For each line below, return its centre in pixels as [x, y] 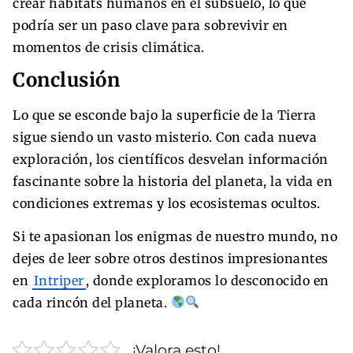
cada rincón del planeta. [92, 302]
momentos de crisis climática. [109, 47]
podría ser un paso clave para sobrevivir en [150, 25]
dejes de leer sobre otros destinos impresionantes [171, 258]
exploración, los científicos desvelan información [171, 159]
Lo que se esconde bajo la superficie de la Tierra [165, 115]
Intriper [59, 280]
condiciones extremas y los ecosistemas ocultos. [167, 203]
